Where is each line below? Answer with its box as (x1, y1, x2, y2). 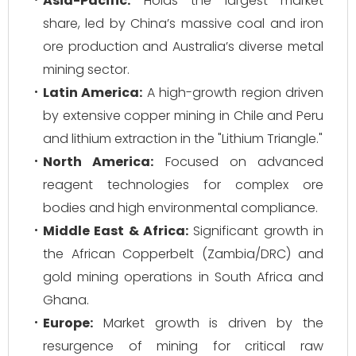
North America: (43, 153, 154, 171)
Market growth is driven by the (93, 314, 323, 332)
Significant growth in (188, 222, 323, 240)
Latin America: (43, 83, 143, 102)
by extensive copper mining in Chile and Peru (43, 106, 323, 125)
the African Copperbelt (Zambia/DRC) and (43, 245, 323, 263)
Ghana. (43, 291, 89, 309)
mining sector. (43, 60, 130, 79)
